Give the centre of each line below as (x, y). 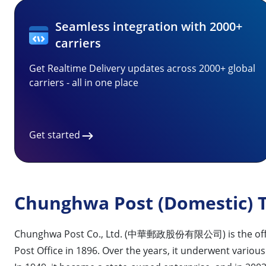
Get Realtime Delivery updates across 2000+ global (142, 68)
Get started (55, 135)
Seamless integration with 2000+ (149, 26)
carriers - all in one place (84, 83)
